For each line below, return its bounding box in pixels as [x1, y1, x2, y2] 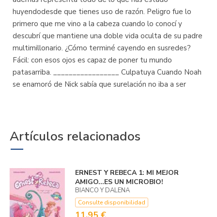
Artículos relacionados [10, 128, 140, 145]
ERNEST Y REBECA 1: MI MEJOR [75, 168, 179, 177]
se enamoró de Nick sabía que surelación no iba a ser [13, 79, 186, 89]
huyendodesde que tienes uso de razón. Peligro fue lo [13, 7, 191, 16]
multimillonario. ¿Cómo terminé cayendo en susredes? [13, 43, 191, 53]
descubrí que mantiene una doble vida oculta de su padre [13, 31, 202, 41]
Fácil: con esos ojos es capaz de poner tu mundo [13, 55, 172, 65]
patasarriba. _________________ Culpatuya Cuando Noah [13, 67, 201, 77]
